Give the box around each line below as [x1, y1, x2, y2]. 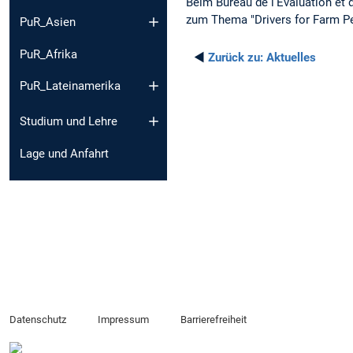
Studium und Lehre [20, 113, 117, 128]
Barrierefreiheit [180, 314, 247, 326]
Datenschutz [9, 314, 66, 326]
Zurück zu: [208, 50, 263, 65]
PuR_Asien [20, 14, 76, 29]
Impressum [97, 314, 149, 326]
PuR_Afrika [20, 46, 77, 61]
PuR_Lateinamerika [20, 79, 121, 94]
